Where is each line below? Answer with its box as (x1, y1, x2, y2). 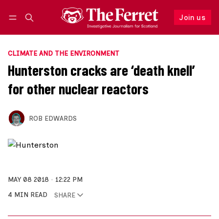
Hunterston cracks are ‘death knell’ (8, 61, 195, 79)
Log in (17, 23, 36, 31)
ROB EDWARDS (28, 114, 77, 122)
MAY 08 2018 (8, 175, 49, 184)
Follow (138, 22, 161, 32)
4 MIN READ (8, 191, 47, 199)
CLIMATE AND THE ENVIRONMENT (8, 49, 119, 58)
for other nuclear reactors (8, 80, 149, 98)
